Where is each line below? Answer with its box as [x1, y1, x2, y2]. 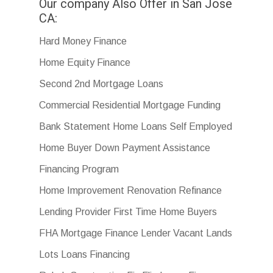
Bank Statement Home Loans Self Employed [39, 121, 233, 132]
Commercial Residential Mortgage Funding [39, 99, 221, 110]
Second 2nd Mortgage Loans [39, 78, 164, 89]
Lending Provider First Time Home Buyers [39, 206, 218, 217]
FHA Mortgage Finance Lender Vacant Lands [39, 227, 233, 238]
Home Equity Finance [39, 57, 131, 68]
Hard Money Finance [39, 35, 127, 46]
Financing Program [39, 163, 119, 174]
